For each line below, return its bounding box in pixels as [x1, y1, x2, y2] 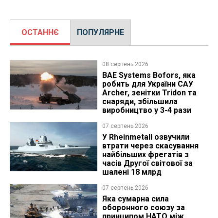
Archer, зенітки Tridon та [102, 88, 197, 97]
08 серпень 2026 [102, 60, 148, 68]
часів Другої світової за [102, 158, 193, 168]
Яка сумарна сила [102, 194, 169, 203]
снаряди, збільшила [102, 96, 178, 106]
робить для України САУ [102, 79, 193, 89]
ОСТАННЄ [21, 27, 59, 37]
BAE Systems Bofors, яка [102, 70, 196, 80]
